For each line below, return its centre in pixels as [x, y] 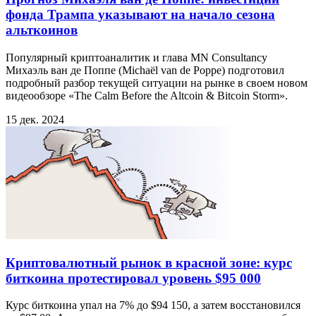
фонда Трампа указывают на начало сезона [140, 15]
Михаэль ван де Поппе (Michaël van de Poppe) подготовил [145, 70]
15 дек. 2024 [35, 119]
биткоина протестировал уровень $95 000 [133, 278]
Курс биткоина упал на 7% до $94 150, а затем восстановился [153, 305]
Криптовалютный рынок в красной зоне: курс [149, 262]
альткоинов [42, 30]
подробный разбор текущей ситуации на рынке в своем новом [157, 83]
